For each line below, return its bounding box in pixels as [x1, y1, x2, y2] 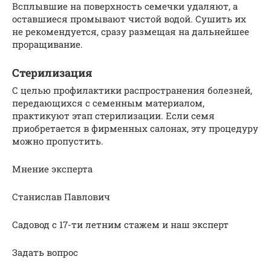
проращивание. [12, 38, 83, 50]
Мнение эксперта [12, 162, 93, 175]
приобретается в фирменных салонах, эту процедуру [12, 122, 258, 134]
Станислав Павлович [12, 190, 110, 203]
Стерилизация [12, 65, 93, 80]
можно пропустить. [12, 134, 103, 147]
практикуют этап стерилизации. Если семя [12, 109, 215, 122]
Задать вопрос [12, 246, 78, 258]
